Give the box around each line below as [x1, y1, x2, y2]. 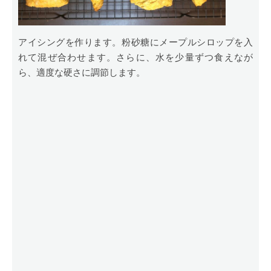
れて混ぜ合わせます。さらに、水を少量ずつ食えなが [18, 51, 253, 63]
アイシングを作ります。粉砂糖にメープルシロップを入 [18, 36, 253, 48]
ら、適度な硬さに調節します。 [18, 67, 145, 78]
